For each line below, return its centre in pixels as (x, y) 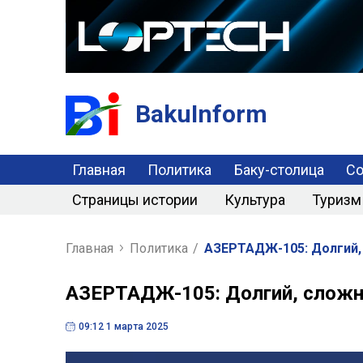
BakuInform (201, 113)
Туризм (336, 199)
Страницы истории (135, 199)
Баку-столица (279, 169)
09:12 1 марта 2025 (123, 326)
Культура (254, 199)
